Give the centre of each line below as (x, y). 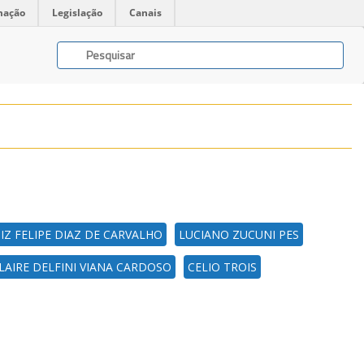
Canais (145, 13)
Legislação (77, 13)
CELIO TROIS (222, 267)
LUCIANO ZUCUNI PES (239, 234)
